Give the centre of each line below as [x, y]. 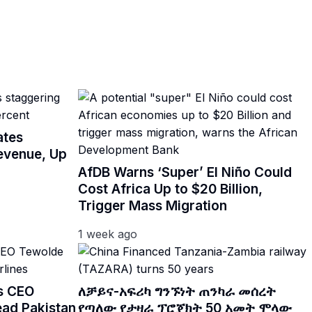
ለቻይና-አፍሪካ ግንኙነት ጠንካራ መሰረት [177, 292]
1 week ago [108, 234]
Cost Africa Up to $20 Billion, [170, 189]
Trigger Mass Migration [153, 206]
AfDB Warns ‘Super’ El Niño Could [185, 173]
